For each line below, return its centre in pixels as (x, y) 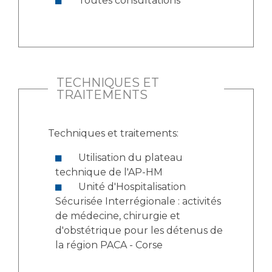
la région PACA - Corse (109, 245)
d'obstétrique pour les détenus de (139, 230)
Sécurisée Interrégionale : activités (138, 201)
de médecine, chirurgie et (118, 216)
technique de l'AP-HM (109, 172)
